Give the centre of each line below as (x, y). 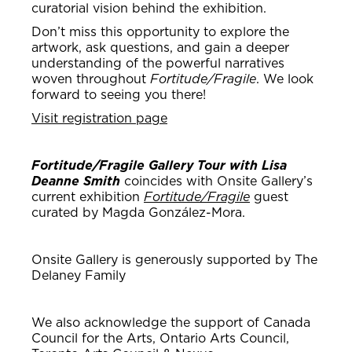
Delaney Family (79, 275)
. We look (285, 79)
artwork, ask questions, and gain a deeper (160, 48)
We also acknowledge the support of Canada (171, 323)
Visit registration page (99, 118)
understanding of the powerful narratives (158, 63)
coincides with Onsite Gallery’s (216, 181)
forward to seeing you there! (119, 95)
